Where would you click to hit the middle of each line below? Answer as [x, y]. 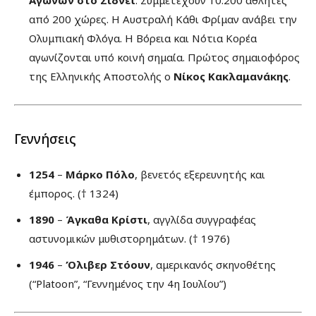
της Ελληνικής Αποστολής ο [101, 77]
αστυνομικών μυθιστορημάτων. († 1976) [129, 239]
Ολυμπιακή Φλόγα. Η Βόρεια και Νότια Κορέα [143, 38]
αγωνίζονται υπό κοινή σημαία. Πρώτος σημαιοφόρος [164, 57]
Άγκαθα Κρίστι [107, 220]
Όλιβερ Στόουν [108, 265]
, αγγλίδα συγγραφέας [202, 220]
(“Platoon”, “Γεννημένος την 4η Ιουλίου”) [128, 284]
